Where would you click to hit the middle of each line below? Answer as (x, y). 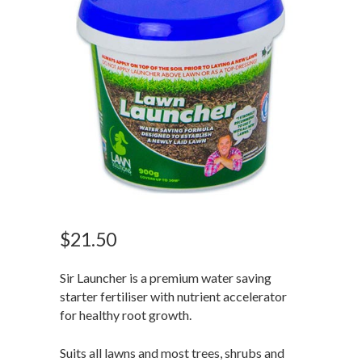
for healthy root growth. (126, 314)
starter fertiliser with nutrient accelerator (173, 296)
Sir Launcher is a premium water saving (166, 277)
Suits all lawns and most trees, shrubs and (172, 352)
